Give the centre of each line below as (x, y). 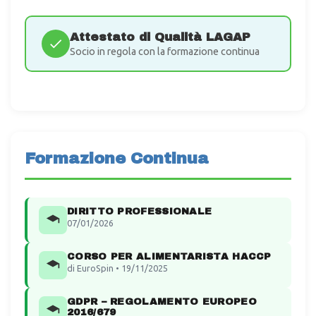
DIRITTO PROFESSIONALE (140, 211)
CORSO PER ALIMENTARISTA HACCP (169, 256)
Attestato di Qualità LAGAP (160, 37)
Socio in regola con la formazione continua (165, 51)
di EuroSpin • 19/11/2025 (117, 268)
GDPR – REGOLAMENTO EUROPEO (162, 301)
